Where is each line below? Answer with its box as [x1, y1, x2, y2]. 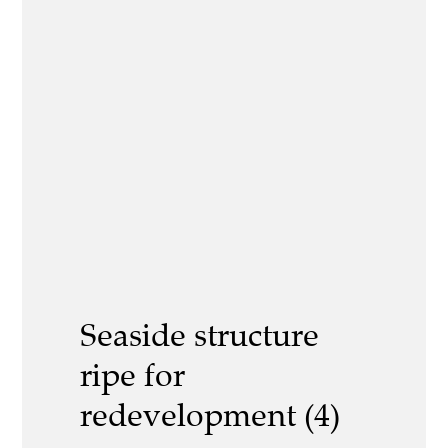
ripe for [80, 355, 185, 396]
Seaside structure [80, 315, 319, 356]
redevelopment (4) [80, 395, 340, 436]
